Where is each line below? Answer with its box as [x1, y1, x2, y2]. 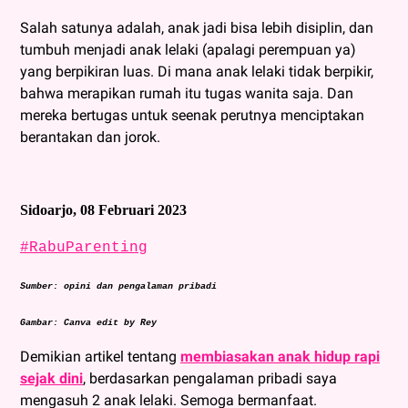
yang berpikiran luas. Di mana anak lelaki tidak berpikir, [20, 63, 373, 81]
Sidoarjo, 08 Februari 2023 [20, 202, 187, 219]
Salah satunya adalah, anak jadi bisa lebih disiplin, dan [20, 19, 373, 37]
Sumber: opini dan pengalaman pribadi [20, 281, 217, 292]
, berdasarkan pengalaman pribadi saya [83, 370, 337, 388]
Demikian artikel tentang [20, 348, 180, 366]
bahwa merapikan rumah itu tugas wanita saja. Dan [20, 85, 353, 103]
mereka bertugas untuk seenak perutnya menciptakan [20, 107, 364, 125]
